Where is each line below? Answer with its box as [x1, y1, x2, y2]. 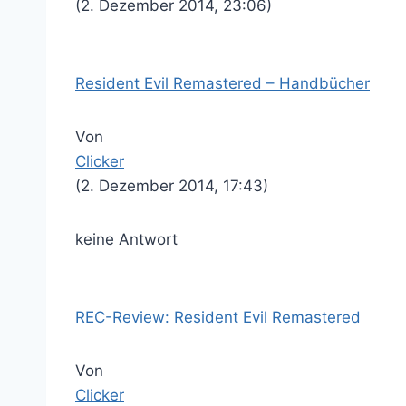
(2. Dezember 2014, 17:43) [75, 177, 268, 195]
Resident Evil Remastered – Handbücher [75, 74, 370, 92]
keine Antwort [75, 230, 178, 248]
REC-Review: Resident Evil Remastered [75, 308, 361, 326]
